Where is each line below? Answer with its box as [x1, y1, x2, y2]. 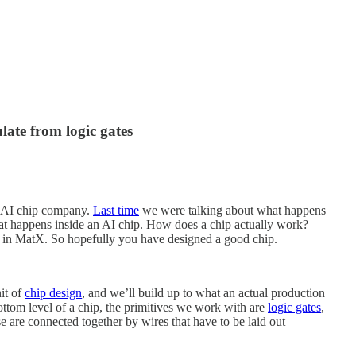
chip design [25, 285, 82, 300]
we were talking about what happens [139, 203, 326, 217]
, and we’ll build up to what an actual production [82, 285, 325, 300]
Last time [93, 203, 139, 217]
